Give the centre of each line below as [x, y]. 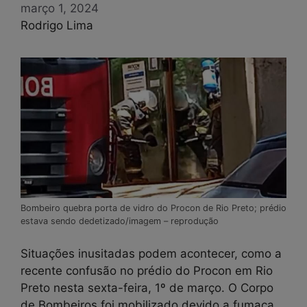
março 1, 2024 [60, 8]
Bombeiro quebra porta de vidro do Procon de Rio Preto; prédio [153, 208]
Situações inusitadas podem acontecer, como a [151, 253]
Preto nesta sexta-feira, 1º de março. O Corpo [147, 287]
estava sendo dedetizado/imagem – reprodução [120, 221]
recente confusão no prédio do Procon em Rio [147, 270]
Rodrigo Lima [57, 25]
